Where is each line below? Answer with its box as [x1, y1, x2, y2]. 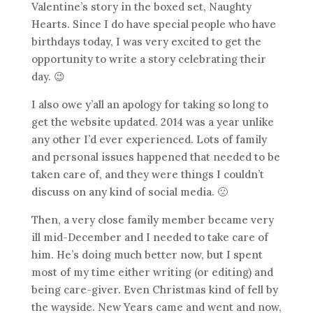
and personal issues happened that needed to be [31, 150, 280, 163]
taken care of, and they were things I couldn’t [31, 168, 264, 181]
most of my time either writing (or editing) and [31, 265, 273, 279]
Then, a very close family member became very [31, 213, 274, 226]
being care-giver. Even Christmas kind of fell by [31, 283, 278, 296]
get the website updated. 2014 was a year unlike [31, 115, 274, 129]
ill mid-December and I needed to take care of [31, 231, 268, 244]
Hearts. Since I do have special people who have [31, 17, 276, 31]
